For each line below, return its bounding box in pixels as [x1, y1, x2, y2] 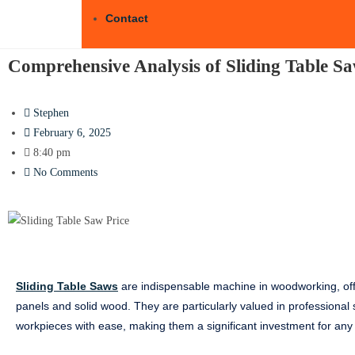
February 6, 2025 [33, 127, 111, 139]
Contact [105, 12, 148, 25]
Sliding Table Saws [16, 280, 118, 293]
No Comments [33, 166, 97, 178]
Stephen [33, 107, 69, 119]
